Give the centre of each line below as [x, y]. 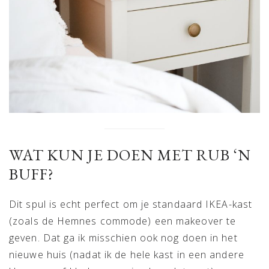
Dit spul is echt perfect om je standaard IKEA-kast [131, 204]
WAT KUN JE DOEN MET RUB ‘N [130, 155]
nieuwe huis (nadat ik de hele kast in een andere [127, 254]
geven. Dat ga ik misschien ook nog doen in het [123, 237]
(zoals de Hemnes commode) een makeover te [123, 221]
